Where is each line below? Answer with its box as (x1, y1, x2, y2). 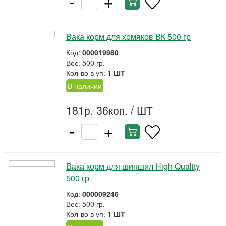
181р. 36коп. (66, 102, 128, 118)
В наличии (68, 81, 102, 91)
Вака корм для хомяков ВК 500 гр (66, 31, 191, 42)
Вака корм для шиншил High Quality (66, 160, 200, 172)
